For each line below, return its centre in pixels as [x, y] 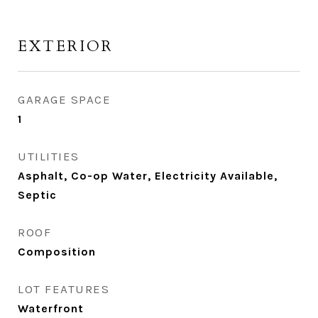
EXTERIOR [66, 46]
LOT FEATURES [64, 289]
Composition [57, 252]
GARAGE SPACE [64, 99]
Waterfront [51, 308]
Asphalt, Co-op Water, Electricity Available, [148, 176]
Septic [37, 195]
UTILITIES [49, 156]
